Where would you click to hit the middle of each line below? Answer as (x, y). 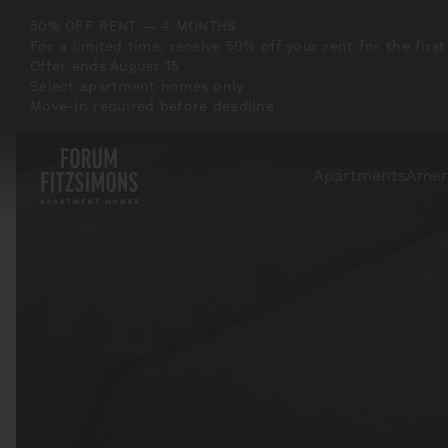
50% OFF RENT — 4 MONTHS (133, 26)
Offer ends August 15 (105, 66)
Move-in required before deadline (152, 106)
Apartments (359, 175)
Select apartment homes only (137, 86)
